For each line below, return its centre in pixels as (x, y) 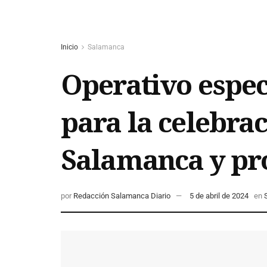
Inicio (69, 47)
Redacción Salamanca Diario (122, 196)
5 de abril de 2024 (219, 196)
